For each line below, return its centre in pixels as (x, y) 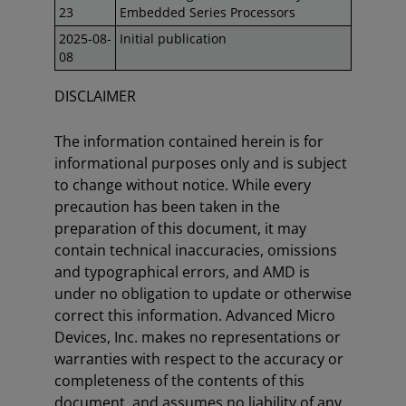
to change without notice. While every (183, 185)
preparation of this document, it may (180, 228)
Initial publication (173, 39)
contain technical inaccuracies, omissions (196, 250)
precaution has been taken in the (167, 207)
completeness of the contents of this (179, 381)
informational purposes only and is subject (201, 163)
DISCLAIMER (95, 96)
